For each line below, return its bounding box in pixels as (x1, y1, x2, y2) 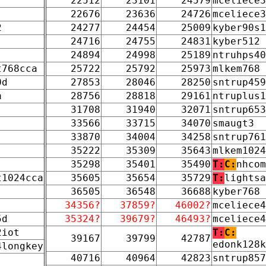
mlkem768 (213, 62, 260, 74)
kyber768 (213, 185, 260, 197)
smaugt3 (213, 117, 254, 129)
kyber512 (213, 35, 260, 47)
